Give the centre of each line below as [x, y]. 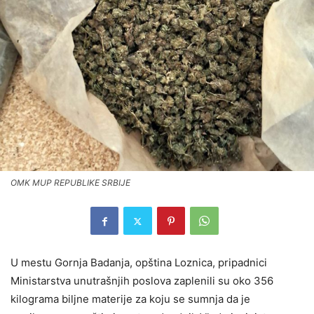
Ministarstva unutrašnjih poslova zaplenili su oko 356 [142, 281]
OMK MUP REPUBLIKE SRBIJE [70, 183]
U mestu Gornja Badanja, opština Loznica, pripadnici [139, 263]
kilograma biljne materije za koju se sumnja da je [130, 299]
